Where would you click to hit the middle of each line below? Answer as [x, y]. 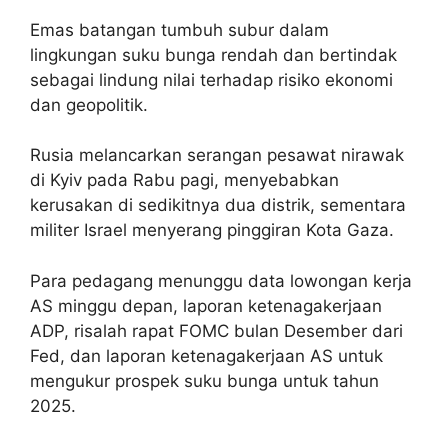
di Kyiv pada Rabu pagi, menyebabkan [184, 180]
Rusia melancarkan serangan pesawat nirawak [217, 155]
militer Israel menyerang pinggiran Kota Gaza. [212, 230]
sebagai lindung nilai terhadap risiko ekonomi [211, 79]
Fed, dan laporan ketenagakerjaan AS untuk [206, 355]
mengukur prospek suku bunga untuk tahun [204, 380]
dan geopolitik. [89, 104]
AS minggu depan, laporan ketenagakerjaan [206, 305]
